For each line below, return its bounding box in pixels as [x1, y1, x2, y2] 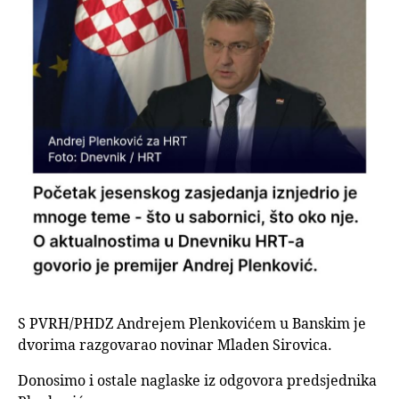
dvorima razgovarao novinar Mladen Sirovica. [18, 335, 332, 355]
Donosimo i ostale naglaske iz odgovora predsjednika [18, 370, 377, 391]
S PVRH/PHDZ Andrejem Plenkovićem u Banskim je [18, 313, 366, 334]
